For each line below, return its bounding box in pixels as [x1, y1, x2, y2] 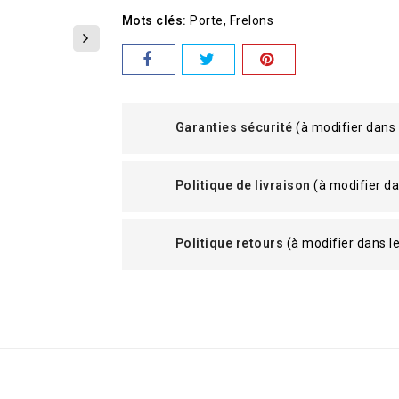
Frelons [229, 12, 273, 28]
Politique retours [175, 235, 283, 250]
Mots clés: [121, 12, 187, 28]
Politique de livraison [175, 177, 311, 192]
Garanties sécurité [175, 119, 293, 134]
